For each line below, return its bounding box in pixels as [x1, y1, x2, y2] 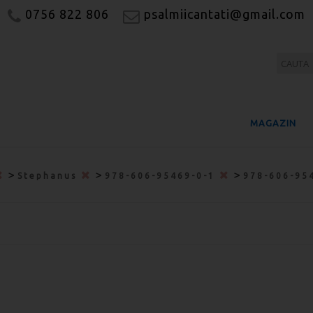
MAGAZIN [250, 118, 296, 128]
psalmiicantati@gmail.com [140, 7, 305, 21]
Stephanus [17, 171, 81, 180]
